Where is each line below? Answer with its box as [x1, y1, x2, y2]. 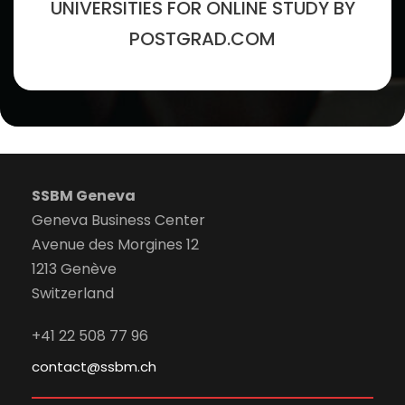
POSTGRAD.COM [129, 25, 276, 52]
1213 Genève [32, 258, 117, 279]
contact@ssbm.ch [32, 356, 156, 376]
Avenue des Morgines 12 [32, 233, 199, 255]
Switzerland [32, 282, 114, 304]
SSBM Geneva [32, 184, 136, 206]
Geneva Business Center [32, 209, 205, 231]
